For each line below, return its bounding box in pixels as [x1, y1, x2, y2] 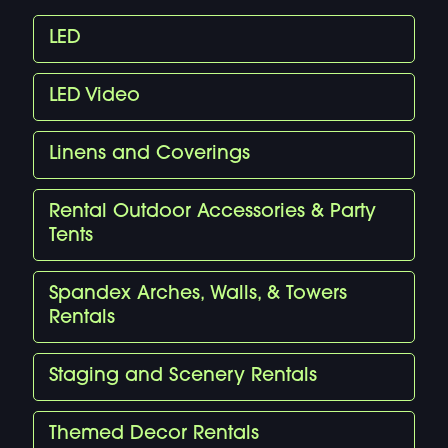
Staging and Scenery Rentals [48, 367, 317, 387]
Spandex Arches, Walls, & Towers [48, 285, 347, 305]
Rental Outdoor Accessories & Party [48, 203, 376, 223]
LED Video [48, 87, 140, 107]
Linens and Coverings [48, 145, 250, 165]
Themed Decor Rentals [48, 425, 259, 445]
